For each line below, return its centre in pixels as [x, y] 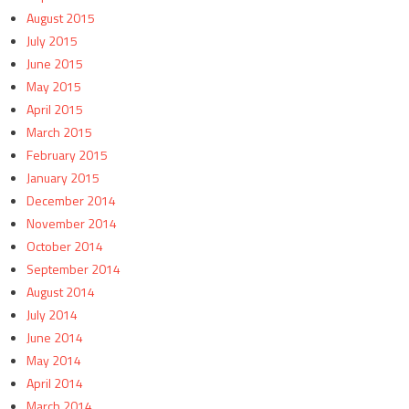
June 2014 [54, 338]
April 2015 [54, 110]
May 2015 [53, 87]
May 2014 [53, 361]
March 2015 [59, 132]
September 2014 [73, 269]
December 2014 [71, 201]
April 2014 [54, 383]
